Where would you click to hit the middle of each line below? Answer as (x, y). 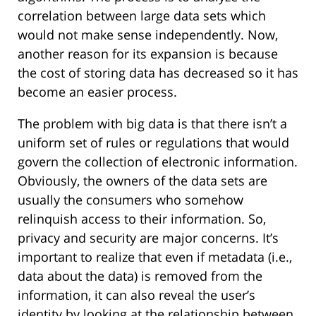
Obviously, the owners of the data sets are (142, 181)
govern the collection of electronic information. (158, 162)
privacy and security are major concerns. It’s (148, 238)
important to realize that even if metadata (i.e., (155, 257)
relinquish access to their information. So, (142, 219)
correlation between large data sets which (142, 16)
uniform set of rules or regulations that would (153, 143)
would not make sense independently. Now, (148, 35)
